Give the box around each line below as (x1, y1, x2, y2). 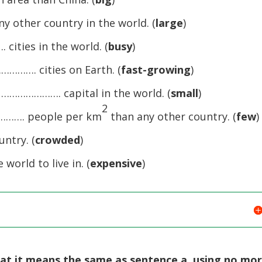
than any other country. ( (108, 109, 237, 123)
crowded (35, 133, 81, 147)
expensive (90, 156, 143, 170)
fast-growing (121, 63, 191, 77)
